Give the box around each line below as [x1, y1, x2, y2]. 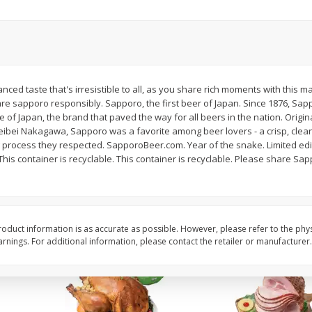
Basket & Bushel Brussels [45, 21, 161, 34]
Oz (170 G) [212, 35, 260, 48]
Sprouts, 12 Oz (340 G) [45, 35, 147, 48]
